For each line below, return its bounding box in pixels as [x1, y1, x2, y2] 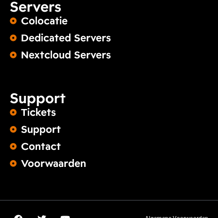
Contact [20, 140, 61, 153]
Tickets [20, 106, 56, 119]
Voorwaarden [20, 157, 86, 170]
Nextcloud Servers [20, 49, 111, 62]
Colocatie [20, 15, 68, 28]
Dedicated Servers [20, 32, 111, 45]
